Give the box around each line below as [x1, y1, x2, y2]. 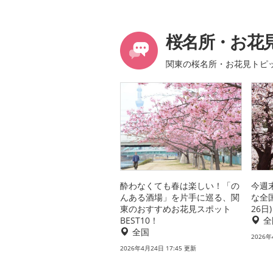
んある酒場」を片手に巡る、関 [120, 191, 239, 204]
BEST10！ [120, 214, 158, 227]
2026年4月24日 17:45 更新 [120, 244, 196, 253]
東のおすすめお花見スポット [120, 203, 231, 215]
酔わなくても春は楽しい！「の [120, 180, 239, 192]
